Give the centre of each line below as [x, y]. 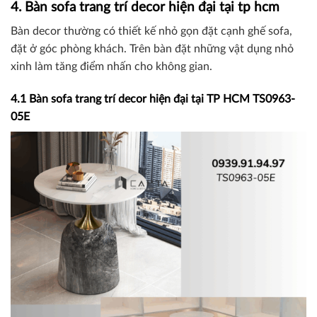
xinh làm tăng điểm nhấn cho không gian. [111, 67]
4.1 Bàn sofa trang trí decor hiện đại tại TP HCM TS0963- [153, 99]
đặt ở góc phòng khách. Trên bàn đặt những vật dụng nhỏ [152, 49]
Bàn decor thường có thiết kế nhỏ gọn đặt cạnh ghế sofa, [151, 31]
